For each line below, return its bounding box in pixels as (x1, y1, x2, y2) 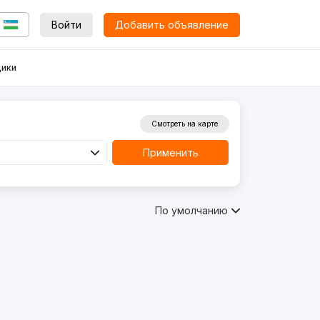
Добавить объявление (114, 18, 229, 31)
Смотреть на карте (151, 119, 218, 128)
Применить (142, 146, 199, 159)
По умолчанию (154, 204, 228, 216)
